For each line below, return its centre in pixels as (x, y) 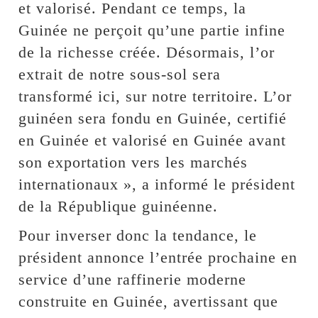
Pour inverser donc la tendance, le (138, 235)
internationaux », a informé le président (157, 184)
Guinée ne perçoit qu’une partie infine (152, 30)
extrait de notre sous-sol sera (120, 74)
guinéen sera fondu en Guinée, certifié (153, 118)
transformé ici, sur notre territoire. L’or (155, 96)
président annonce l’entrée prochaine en (158, 257)
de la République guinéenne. (119, 206)
